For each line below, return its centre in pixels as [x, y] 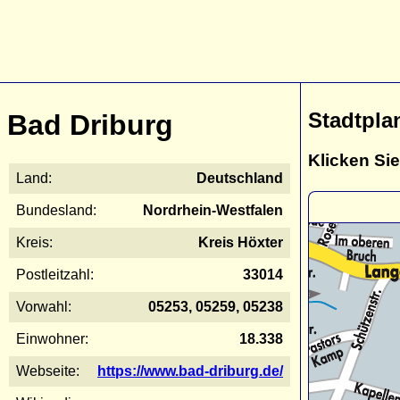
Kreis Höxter [241, 242]
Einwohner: [52, 338]
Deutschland [240, 178]
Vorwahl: [44, 306]
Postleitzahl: [55, 274]
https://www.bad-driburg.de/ [190, 371]
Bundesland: [56, 210]
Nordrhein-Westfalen [213, 210]
